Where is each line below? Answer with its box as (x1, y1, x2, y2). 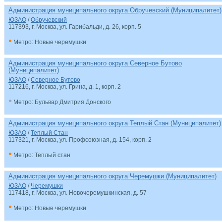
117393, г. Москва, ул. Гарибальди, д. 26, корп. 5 (8, 23, 141, 30)
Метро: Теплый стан (12, 152, 70, 159)
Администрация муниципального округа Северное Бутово (8, 59, 182, 67)
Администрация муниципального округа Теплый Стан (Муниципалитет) (8, 119, 221, 127)
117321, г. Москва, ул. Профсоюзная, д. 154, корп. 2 (8, 136, 152, 143)
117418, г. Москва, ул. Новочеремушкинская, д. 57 (8, 189, 147, 196)
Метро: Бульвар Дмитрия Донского (12, 99, 111, 106)
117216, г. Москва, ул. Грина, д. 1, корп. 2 (8, 83, 121, 90)
